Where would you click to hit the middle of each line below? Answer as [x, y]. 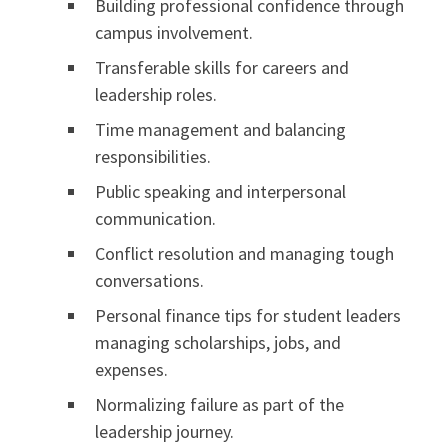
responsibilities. [153, 157]
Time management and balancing [220, 130]
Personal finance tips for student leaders [248, 316]
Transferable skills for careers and [222, 68]
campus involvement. [174, 33]
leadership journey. [164, 432]
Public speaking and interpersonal [220, 192]
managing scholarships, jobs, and [218, 343]
